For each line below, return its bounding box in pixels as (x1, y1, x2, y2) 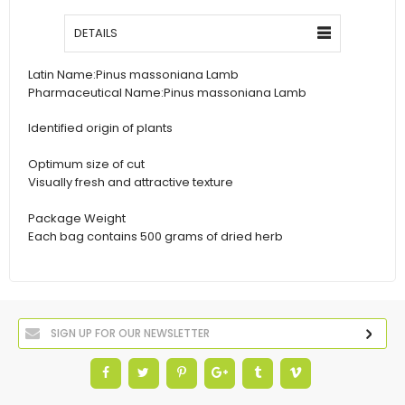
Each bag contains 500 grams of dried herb (28, 227, 283, 245)
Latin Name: (28, 65, 96, 83)
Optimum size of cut (28, 155, 145, 174)
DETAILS (74, 24, 118, 42)
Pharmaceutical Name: (28, 83, 164, 101)
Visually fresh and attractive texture (28, 174, 233, 192)
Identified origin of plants (28, 119, 173, 137)
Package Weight (28, 209, 126, 227)
